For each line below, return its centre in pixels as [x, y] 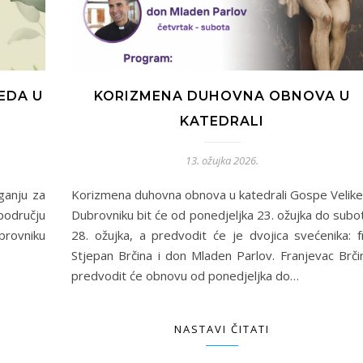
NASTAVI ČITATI [222, 329]
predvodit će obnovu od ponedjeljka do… [185, 276]
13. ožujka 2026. [222, 161]
